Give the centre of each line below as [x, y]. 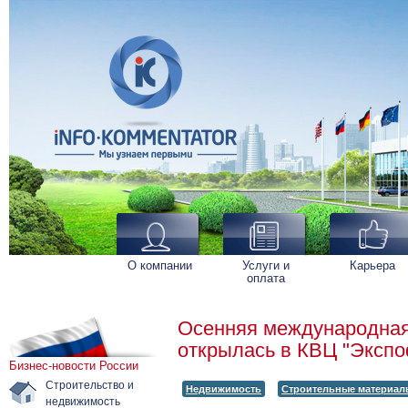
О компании [159, 265]
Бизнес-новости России [74, 365]
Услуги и [266, 265]
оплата [266, 277]
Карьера [372, 265]
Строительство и [90, 384]
